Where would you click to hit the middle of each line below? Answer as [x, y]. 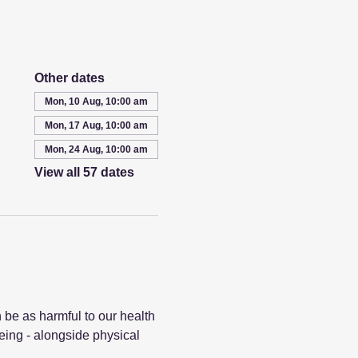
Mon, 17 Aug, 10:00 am [96, 125]
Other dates [69, 78]
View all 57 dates [84, 172]
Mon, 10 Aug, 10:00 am [96, 101]
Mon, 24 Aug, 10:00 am [96, 149]
